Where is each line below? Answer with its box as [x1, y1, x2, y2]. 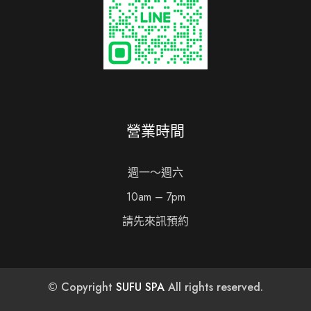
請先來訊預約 [122, 213, 189, 229]
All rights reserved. [165, 279, 263, 295]
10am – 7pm [126, 189, 185, 205]
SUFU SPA [116, 279, 165, 295]
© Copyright [48, 279, 116, 295]
